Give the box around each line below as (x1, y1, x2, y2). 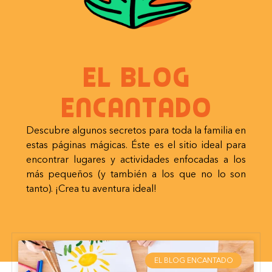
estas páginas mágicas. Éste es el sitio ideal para (25, 138, 246, 151)
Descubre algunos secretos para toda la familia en (25, 123, 246, 136)
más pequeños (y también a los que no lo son (25, 167, 246, 180)
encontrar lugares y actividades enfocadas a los (25, 152, 246, 165)
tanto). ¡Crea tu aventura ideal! (25, 182, 157, 194)
